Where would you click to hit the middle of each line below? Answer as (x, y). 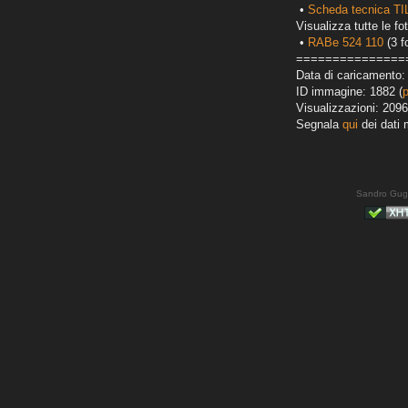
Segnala (319, 125)
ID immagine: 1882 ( (349, 92)
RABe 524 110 (346, 43)
